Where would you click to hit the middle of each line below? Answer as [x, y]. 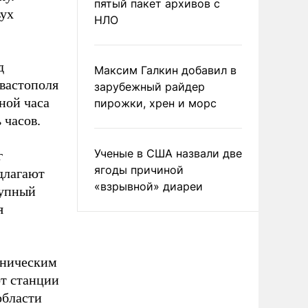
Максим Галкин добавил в [165, 70]
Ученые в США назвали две [168, 153]
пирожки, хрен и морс [155, 103]
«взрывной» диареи [148, 186]
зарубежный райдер [150, 87]
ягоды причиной [139, 170]
